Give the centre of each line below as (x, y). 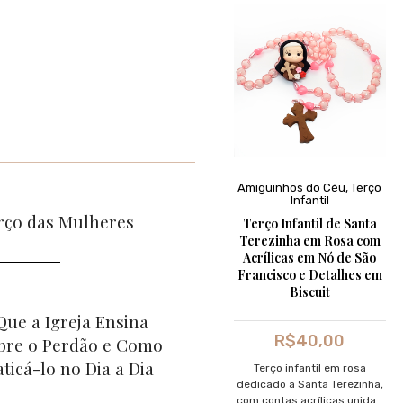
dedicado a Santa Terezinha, (309, 384)
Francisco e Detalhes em (309, 274)
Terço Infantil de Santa (309, 223)
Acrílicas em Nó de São (310, 257)
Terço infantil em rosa (309, 367)
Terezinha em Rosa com (309, 240)
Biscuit (309, 291)
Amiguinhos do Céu (292, 187)
